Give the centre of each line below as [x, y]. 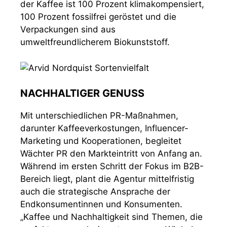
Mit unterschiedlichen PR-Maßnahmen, [99, 116]
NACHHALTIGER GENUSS [82, 93]
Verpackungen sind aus [68, 29]
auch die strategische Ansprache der [95, 192]
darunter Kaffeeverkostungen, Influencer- [104, 128]
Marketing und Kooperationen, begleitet [101, 141]
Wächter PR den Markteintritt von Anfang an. [111, 154]
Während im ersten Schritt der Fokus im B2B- [112, 166]
